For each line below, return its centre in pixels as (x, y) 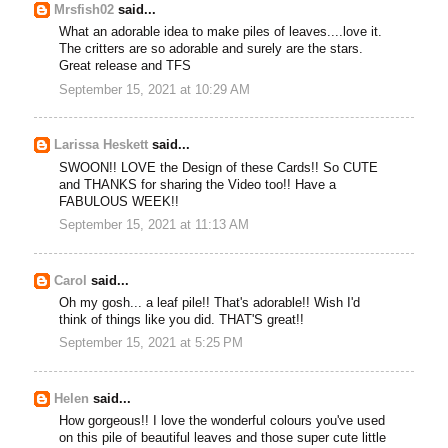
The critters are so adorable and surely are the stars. (211, 49)
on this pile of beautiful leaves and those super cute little (223, 438)
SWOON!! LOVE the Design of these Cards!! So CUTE (219, 167)
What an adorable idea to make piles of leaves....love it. (221, 32)
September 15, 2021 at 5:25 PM (151, 343)
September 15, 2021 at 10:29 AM (155, 89)
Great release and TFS (125, 66)
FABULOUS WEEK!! (119, 201)
